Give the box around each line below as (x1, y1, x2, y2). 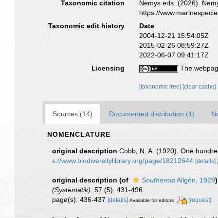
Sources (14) (53, 110, 92, 118)
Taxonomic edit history (48, 22, 125, 30)
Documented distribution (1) (109, 110, 195, 118)
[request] (188, 197, 211, 203)
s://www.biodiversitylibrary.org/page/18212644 (52, 157, 193, 164)
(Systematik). (52, 186, 92, 194)
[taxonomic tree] (139, 83, 183, 90)
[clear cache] (182, 83, 217, 90)
